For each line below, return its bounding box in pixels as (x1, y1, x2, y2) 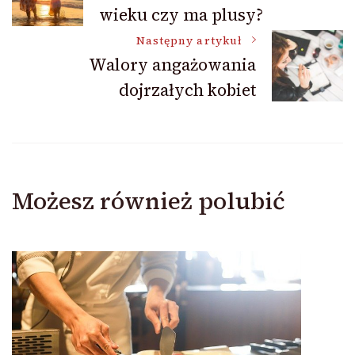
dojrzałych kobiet (119, 78, 256, 102)
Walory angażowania (89, 53, 256, 77)
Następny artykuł (136, 33, 242, 49)
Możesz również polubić (12, 185, 285, 218)
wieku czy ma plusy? (99, 3, 263, 27)
